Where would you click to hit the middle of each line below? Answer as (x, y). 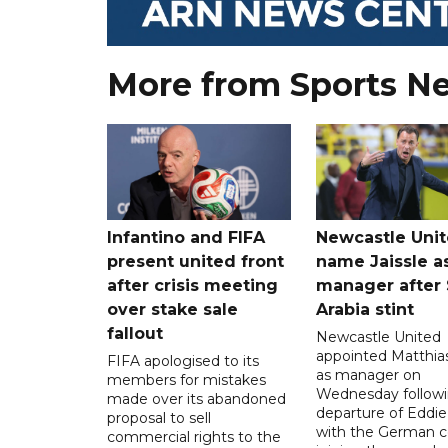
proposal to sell (159, 417)
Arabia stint (364, 309)
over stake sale (172, 309)
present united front (195, 261)
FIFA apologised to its (183, 360)
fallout (135, 333)
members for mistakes (186, 379)
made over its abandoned (196, 398)
